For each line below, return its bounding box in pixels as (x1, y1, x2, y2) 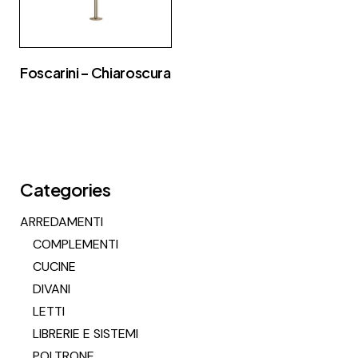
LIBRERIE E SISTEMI (33, 325, 138, 342)
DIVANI (33, 280, 70, 297)
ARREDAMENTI (20, 213, 103, 230)
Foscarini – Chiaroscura (20, 63, 171, 82)
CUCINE (33, 258, 76, 275)
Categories (20, 178, 111, 201)
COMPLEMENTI (33, 236, 118, 253)
